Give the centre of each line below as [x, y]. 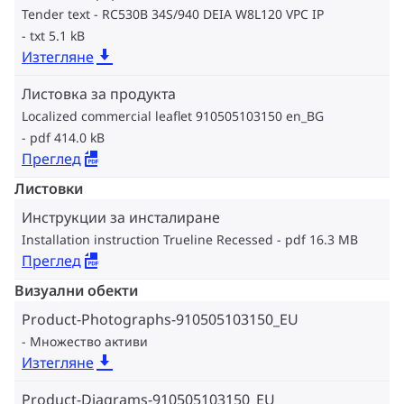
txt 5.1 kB [57, 36]
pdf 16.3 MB [321, 240]
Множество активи [89, 342]
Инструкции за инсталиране [121, 218]
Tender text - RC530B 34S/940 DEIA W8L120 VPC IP [173, 14]
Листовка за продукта [99, 94]
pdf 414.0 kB [67, 138]
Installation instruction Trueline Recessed [147, 240]
